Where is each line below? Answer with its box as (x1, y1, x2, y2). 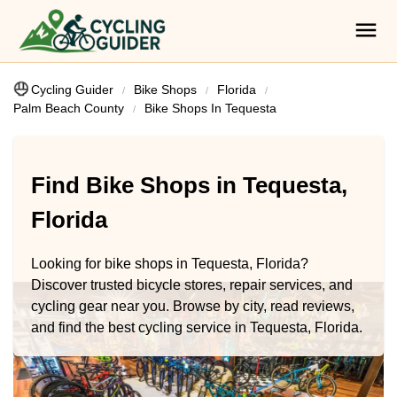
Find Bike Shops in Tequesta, (31, 172, 347, 199)
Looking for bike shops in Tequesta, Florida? (31, 255, 308, 271)
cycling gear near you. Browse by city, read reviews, (31, 298, 354, 314)
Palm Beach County (13, 101, 124, 115)
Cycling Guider (31, 82, 113, 97)
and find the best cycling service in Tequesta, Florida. (31, 319, 362, 335)
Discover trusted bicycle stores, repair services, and (31, 276, 353, 292)
